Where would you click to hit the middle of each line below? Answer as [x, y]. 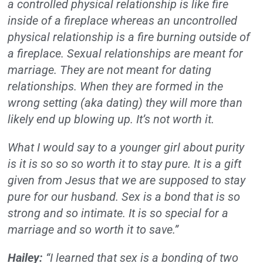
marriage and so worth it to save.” [95, 229]
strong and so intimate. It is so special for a [118, 213]
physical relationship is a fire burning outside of [129, 37]
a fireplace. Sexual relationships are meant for [126, 53]
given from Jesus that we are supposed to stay [127, 180]
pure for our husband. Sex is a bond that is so [124, 196]
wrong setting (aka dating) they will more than [125, 102]
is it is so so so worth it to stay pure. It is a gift [125, 163]
